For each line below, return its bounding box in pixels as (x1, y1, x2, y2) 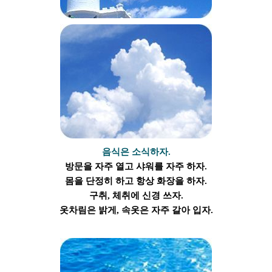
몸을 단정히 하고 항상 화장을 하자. (65, 175, 207, 186)
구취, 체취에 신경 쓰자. (89, 190, 183, 200)
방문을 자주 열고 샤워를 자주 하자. (65, 161, 207, 171)
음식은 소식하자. (101, 146, 171, 157)
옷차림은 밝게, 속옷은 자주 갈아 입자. (59, 205, 213, 215)
